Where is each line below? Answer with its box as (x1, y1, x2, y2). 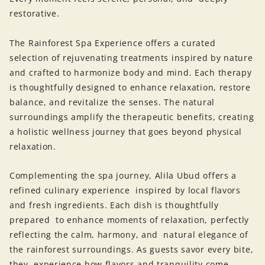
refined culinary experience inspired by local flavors (9, 185, 241, 196)
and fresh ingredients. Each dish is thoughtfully (9, 199, 219, 211)
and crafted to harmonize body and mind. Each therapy (9, 66, 252, 78)
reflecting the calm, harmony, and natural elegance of (9, 229, 248, 241)
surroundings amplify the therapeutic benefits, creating (9, 111, 254, 122)
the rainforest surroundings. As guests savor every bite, (9, 244, 254, 256)
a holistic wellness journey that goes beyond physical (9, 125, 243, 137)
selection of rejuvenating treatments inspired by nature (9, 51, 253, 63)
